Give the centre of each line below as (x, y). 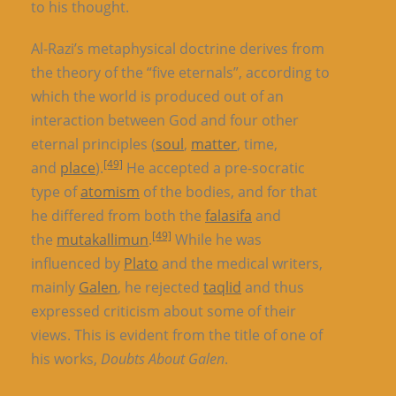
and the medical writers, (240, 263)
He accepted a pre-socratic (214, 168)
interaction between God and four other (165, 120)
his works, (66, 359)
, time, (257, 144)
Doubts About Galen (163, 359)
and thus (273, 287)
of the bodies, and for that (228, 192)
